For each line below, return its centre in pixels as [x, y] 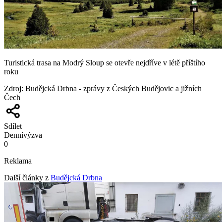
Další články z [26, 177]
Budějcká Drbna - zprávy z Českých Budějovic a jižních [113, 88]
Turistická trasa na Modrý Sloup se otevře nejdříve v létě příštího [105, 62]
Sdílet [13, 126]
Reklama [18, 161]
